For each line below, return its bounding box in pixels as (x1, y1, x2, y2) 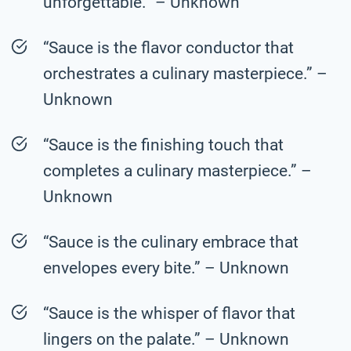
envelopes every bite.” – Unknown (43, 258, 289, 277)
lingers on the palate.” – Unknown (43, 329, 289, 349)
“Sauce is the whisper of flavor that (43, 303, 295, 323)
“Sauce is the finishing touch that (43, 135, 284, 154)
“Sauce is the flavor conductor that (43, 38, 294, 57)
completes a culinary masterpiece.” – (43, 161, 312, 180)
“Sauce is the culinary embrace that (43, 232, 299, 251)
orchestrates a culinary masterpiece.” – (43, 63, 327, 83)
